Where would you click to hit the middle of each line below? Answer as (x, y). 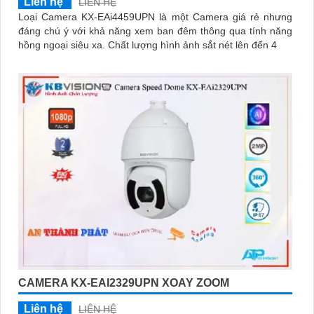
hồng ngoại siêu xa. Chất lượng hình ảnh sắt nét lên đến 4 (192, 45)
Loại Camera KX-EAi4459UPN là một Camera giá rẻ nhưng (155, 16)
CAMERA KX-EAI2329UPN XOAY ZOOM (124, 283)
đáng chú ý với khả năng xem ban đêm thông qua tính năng (155, 30)
